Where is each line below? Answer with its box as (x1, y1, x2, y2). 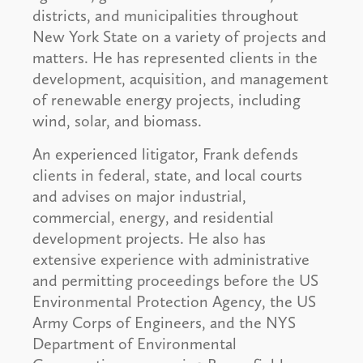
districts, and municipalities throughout (32, 6, 298, 26)
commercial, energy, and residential (32, 207, 274, 228)
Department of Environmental (32, 334, 237, 354)
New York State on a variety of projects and (32, 27, 327, 47)
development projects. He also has (32, 228, 266, 249)
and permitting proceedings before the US (32, 271, 318, 291)
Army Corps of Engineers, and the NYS (32, 313, 296, 333)
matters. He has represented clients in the (32, 48, 318, 68)
